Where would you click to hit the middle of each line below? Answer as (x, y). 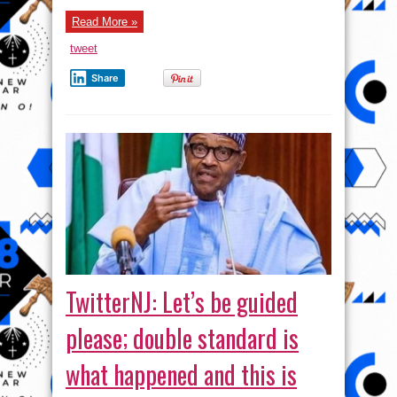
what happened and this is (181, 375)
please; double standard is (182, 339)
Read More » (105, 22)
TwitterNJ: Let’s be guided (182, 302)
